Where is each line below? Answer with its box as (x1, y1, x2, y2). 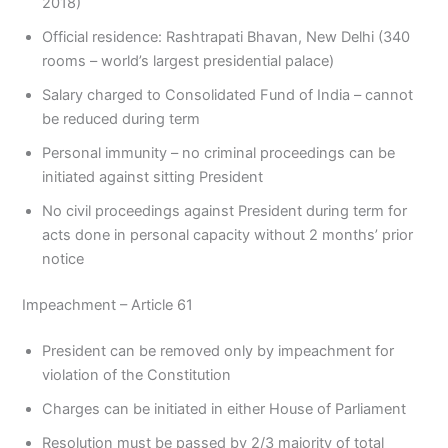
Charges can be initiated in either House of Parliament (42, 400, 407, 419)
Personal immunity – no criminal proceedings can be (42, 144, 396, 163)
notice (42, 250, 85, 269)
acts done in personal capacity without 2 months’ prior (42, 226, 414, 245)
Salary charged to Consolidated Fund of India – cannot (42, 86, 414, 105)
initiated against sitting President (42, 168, 264, 187)
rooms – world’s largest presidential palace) (42, 52, 335, 71)
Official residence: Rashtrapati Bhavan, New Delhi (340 (42, 28, 411, 47)
